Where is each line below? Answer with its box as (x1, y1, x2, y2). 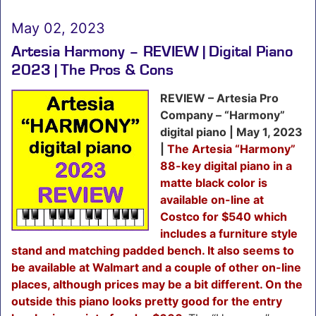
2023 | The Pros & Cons (11, 61, 174, 78)
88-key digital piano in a (160, 158, 292, 173)
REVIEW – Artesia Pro (160, 90, 279, 105)
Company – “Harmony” (160, 107, 285, 122)
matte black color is (160, 175, 267, 190)
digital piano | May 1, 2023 (160, 124, 303, 139)
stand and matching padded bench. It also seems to (11, 243, 294, 257)
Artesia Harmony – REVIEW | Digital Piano (11, 43, 293, 59)
